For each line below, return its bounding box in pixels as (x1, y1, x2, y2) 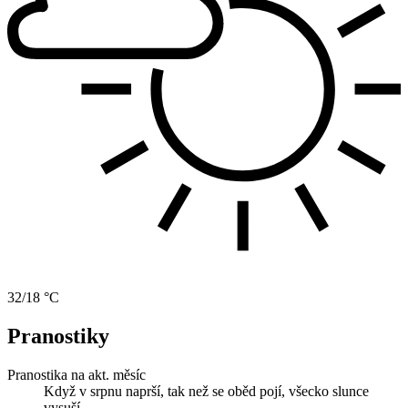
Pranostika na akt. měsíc (7, 366, 146, 382)
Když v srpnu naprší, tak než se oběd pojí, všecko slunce (44, 382, 369, 399)
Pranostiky (7, 324, 109, 349)
